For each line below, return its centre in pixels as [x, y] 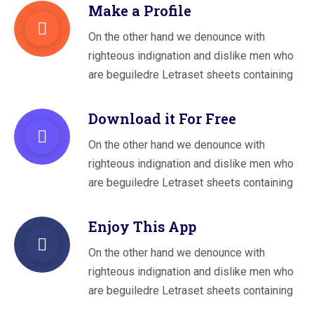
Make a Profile [140, 11]
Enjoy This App [142, 227]
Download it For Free [162, 119]
